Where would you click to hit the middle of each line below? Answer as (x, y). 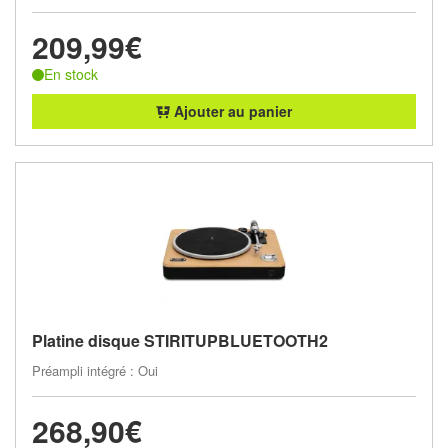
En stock (71, 74)
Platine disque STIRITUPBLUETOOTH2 (180, 340)
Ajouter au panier (231, 110)
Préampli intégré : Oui (95, 370)
